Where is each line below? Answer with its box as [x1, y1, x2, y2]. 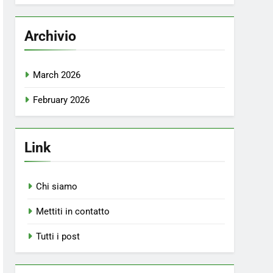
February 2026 [33, 94, 90, 105]
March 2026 [33, 69, 81, 80]
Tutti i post [36, 231, 80, 242]
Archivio [24, 27, 77, 44]
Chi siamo [36, 181, 78, 192]
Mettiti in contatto [36, 206, 110, 217]
